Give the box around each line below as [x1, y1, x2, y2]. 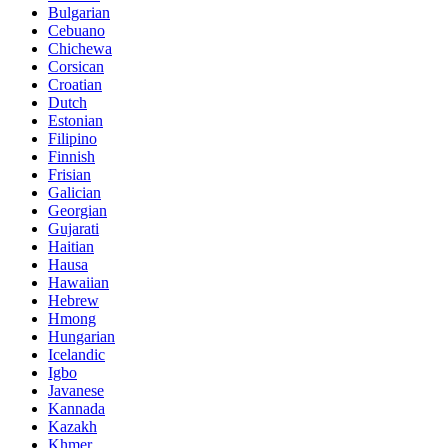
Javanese [48, 381, 104, 399]
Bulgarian [48, 3, 110, 21]
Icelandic [48, 345, 105, 363]
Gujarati [48, 219, 99, 237]
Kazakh [48, 417, 97, 435]
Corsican [48, 57, 104, 75]
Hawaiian [48, 273, 109, 291]
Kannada [48, 399, 105, 417]
